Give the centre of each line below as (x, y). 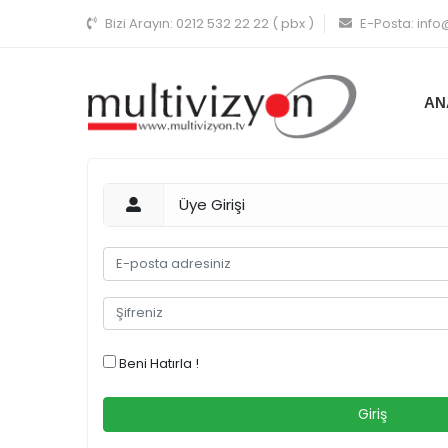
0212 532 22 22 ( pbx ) (245, 23)
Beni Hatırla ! (159, 363)
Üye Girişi (212, 204)
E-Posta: (388, 23)
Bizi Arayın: (140, 23)
